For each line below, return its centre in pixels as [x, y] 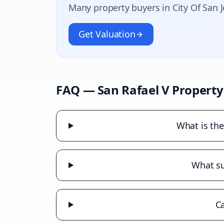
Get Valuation [107, 34]
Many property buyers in [120, 7]
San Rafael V [133, 90]
